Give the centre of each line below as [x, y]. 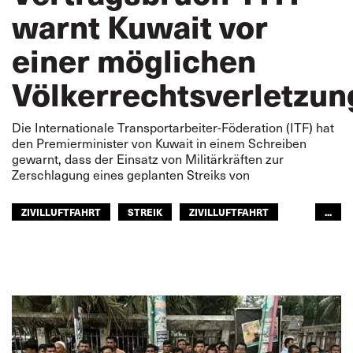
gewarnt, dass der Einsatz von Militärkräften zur [148, 159]
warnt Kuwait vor [140, 26]
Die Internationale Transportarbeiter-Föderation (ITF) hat [173, 127]
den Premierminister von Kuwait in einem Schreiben [159, 143]
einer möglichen [134, 59]
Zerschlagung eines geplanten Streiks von [131, 175]
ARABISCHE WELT [64, 238]
